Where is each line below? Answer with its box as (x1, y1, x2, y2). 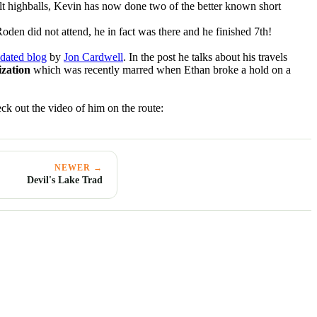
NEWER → (54, 163, 103, 173)
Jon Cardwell (64, 51, 123, 64)
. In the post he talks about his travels (123, 51, 287, 64)
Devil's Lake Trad (27, 174, 103, 186)
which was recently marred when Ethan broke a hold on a (30, 64, 291, 76)
